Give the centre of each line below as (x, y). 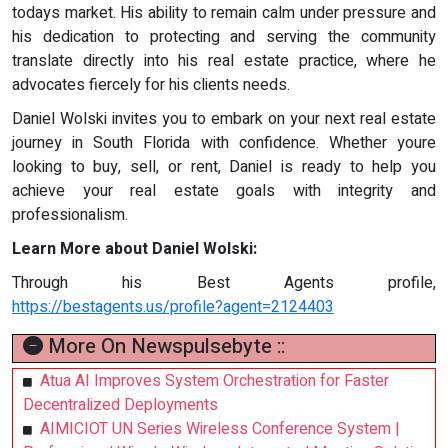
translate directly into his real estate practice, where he (224, 61)
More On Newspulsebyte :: (164, 347)
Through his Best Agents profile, (224, 283)
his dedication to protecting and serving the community (224, 37)
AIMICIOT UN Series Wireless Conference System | (220, 429)
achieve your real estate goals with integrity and (224, 191)
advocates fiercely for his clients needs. (151, 85)
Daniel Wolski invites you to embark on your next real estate (224, 119)
